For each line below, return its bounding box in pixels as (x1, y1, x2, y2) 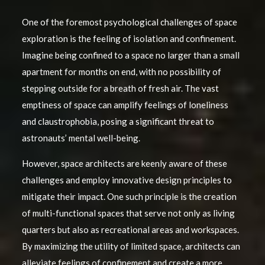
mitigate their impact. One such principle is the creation (21, 191, 237, 202)
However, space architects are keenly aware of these (21, 158, 227, 169)
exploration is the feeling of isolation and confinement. (21, 33, 236, 44)
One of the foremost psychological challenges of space (21, 17, 237, 28)
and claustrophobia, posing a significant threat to (21, 116, 214, 127)
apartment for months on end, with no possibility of (21, 66, 221, 77)
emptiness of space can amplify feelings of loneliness (21, 99, 228, 111)
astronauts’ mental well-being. (21, 132, 140, 144)
